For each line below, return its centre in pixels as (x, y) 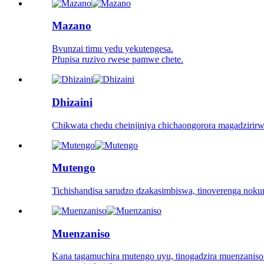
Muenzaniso (81, 233)
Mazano (72, 26)
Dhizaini (72, 102)
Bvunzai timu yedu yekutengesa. (113, 49)
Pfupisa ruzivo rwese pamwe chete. (118, 60)
